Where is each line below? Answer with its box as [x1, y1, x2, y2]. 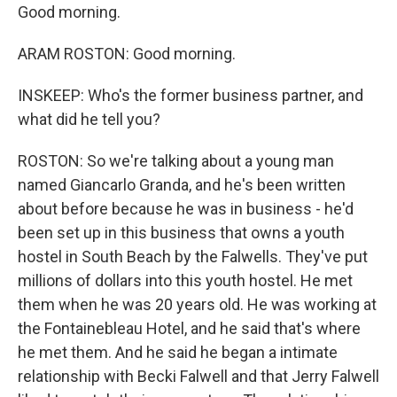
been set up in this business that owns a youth [18, 223, 345, 242]
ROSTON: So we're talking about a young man [18, 152, 334, 170]
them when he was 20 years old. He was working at [18, 295, 377, 314]
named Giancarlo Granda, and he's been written [18, 175, 346, 194]
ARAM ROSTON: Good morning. [18, 44, 236, 63]
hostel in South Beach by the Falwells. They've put [18, 247, 368, 266]
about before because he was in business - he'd [18, 199, 354, 218]
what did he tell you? [18, 110, 160, 128]
